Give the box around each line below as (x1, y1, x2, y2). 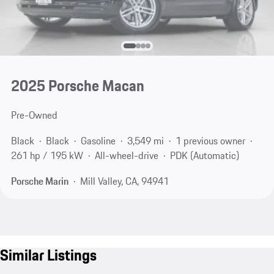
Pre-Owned (10, 108, 57, 123)
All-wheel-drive (94, 148, 158, 163)
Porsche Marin (10, 173, 68, 188)
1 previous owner (175, 133, 245, 149)
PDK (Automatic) (169, 148, 239, 163)
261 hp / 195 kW (10, 148, 83, 163)
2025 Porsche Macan (10, 74, 144, 98)
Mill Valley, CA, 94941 (80, 173, 169, 188)
